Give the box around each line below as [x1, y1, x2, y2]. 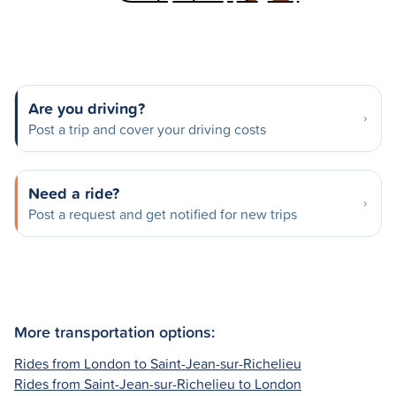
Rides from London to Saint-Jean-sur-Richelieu [14, 353, 301, 373]
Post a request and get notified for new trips [28, 204, 297, 224]
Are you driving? [28, 96, 145, 119]
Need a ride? [28, 181, 119, 204]
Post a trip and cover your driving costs [28, 119, 266, 139]
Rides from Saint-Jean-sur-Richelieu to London [14, 373, 301, 393]
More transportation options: [14, 319, 215, 343]
